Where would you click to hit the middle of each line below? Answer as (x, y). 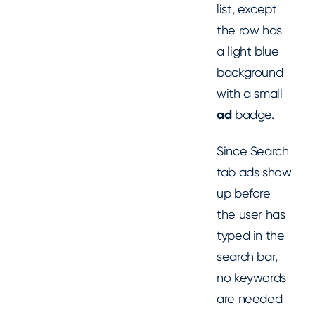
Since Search (253, 151)
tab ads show (254, 172)
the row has (250, 30)
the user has (251, 214)
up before (244, 193)
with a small (250, 93)
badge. (256, 114)
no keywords (252, 278)
